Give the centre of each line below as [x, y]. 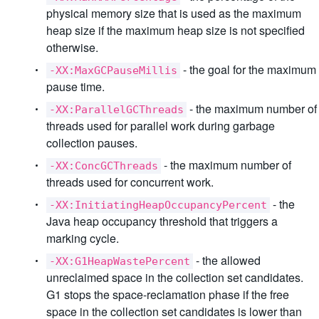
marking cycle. [83, 238]
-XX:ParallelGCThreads [116, 110]
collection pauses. [92, 143]
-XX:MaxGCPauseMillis [113, 70]
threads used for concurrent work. [130, 182]
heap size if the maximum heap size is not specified [176, 30]
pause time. [75, 87]
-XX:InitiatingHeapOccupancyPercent [158, 205]
